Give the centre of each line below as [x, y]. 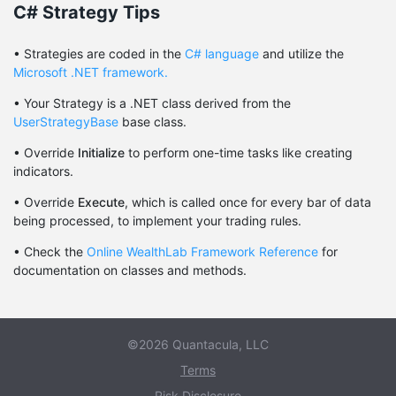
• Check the [50, 251]
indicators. [43, 171]
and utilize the [301, 53]
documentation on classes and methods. [130, 270]
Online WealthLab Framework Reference [202, 251]
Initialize [101, 152]
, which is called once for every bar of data [248, 202]
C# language [222, 53]
